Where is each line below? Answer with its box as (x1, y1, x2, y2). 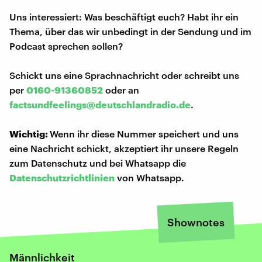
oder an (103, 84, 139, 96)
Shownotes (167, 216, 225, 229)
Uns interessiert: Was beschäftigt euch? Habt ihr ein (9, 11, 239, 23)
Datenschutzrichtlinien (9, 172, 115, 184)
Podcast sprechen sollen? (9, 40, 123, 52)
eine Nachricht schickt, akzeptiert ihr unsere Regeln (9, 143, 239, 154)
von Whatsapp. (115, 172, 184, 184)
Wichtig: (9, 128, 50, 140)
